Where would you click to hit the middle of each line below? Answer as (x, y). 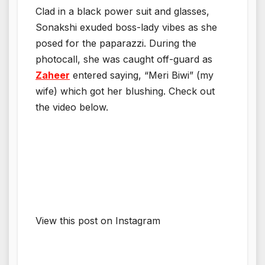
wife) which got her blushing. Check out (125, 91)
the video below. (73, 107)
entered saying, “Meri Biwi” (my (142, 75)
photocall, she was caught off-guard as (124, 59)
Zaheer (53, 75)
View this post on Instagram (98, 220)
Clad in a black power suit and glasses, (122, 11)
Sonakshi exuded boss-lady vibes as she (126, 27)
